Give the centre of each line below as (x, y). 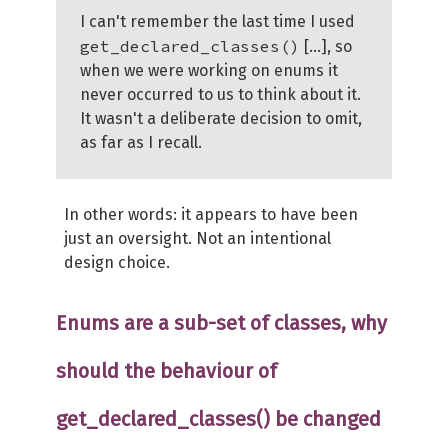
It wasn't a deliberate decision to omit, (221, 118)
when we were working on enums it (209, 70)
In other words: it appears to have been (211, 214)
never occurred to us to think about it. (220, 94)
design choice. (117, 262)
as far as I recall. (141, 142)
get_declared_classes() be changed (218, 419)
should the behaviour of (166, 371)
